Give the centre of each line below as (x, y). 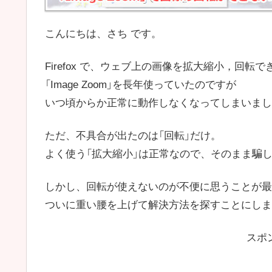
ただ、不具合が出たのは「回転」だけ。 (133, 135)
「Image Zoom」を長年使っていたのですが (141, 85)
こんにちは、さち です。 (103, 34)
